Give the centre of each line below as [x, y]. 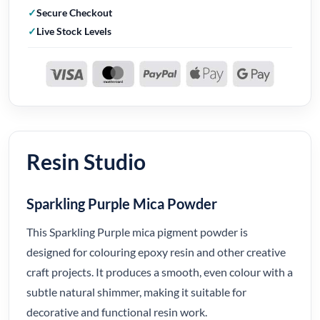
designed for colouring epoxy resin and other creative [156, 251]
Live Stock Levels [74, 31]
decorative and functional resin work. [117, 311]
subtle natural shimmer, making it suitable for [136, 291]
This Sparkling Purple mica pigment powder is [137, 231]
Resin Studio [86, 161]
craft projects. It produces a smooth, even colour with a [160, 271]
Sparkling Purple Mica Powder [122, 203]
